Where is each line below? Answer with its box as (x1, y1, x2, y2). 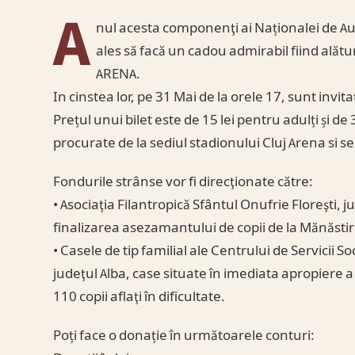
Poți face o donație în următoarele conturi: (53, 326, 315, 345)
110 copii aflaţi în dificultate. (53, 287, 226, 307)
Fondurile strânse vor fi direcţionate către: (53, 172, 314, 192)
